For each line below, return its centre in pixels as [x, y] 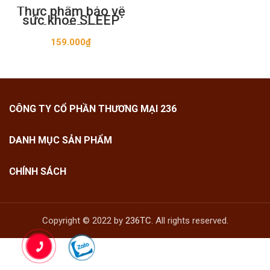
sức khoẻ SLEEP [71, 20]
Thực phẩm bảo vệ [71, 11]
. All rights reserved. [190, 221]
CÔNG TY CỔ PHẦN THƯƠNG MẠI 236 [93, 109]
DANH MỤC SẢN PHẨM [61, 140]
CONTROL [71, 29]
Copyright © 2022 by [83, 221]
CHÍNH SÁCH [38, 171]
